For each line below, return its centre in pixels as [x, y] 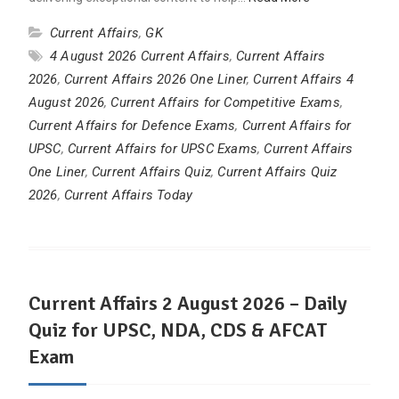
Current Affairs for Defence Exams [132, 126]
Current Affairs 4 [303, 80]
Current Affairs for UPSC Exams [162, 149]
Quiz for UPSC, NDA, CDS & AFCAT [178, 330]
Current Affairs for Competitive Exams [225, 103]
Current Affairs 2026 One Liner [155, 80]
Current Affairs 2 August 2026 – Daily [187, 304]
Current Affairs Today [128, 195]
